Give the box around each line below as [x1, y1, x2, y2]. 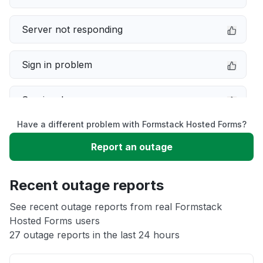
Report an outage [90, 141, 173, 153]
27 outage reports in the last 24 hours [9, 229, 180, 241]
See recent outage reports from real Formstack [9, 201, 222, 213]
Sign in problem [22, 59, 92, 70]
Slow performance [22, 129, 106, 141]
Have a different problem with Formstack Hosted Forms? [16, 119, 247, 129]
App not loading [22, 200, 93, 211]
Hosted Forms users [9, 215, 100, 227]
